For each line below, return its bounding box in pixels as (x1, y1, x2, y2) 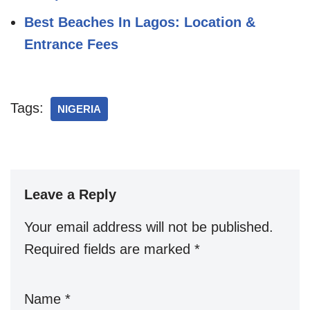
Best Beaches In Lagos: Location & (24, 14, 255, 30)
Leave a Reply (24, 186, 116, 202)
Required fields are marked (24, 241, 194, 257)
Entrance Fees (24, 36, 118, 52)
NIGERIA (57, 102, 101, 115)
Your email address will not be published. (24, 219, 273, 235)
